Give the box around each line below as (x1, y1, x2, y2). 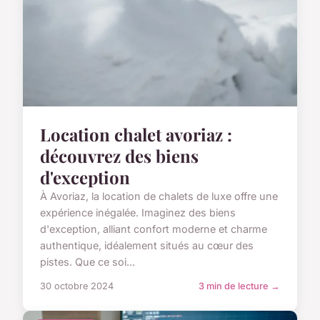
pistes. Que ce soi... (40, 255, 135, 268)
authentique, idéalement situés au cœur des (40, 239, 254, 251)
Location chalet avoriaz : (40, 122, 232, 146)
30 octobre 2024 (40, 280, 114, 291)
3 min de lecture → (199, 280, 280, 291)
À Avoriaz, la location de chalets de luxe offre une (40, 189, 278, 202)
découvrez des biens (40, 144, 199, 167)
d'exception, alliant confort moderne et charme (40, 222, 267, 235)
